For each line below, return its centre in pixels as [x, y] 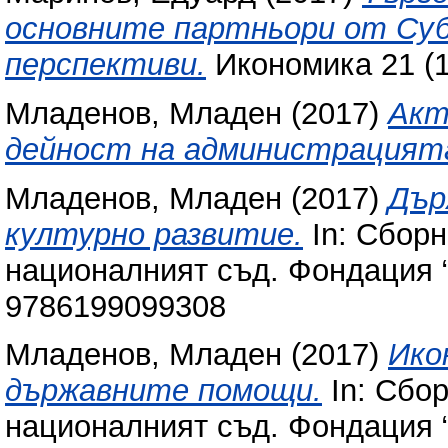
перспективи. [105, 64]
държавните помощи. [163, 391]
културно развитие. [154, 234]
